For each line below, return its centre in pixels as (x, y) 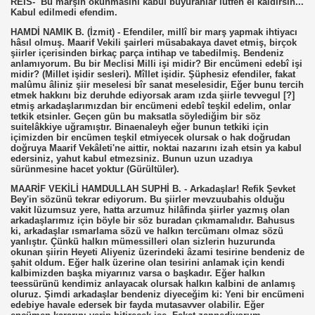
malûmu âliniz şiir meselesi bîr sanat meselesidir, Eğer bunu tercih (157, 85)
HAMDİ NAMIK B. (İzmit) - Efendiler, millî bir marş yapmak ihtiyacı (154, 32)
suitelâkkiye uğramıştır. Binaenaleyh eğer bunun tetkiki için (140, 127)
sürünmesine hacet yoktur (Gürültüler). (95, 169)
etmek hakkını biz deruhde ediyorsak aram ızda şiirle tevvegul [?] (153, 95)
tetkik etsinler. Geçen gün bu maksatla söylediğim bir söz (136, 116)
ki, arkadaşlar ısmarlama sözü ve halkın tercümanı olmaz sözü (147, 231)
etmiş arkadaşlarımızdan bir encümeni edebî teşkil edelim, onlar (151, 106)
